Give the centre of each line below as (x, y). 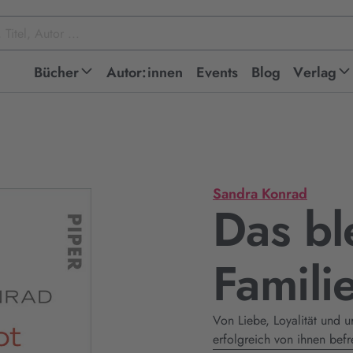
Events (217, 72)
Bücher (56, 72)
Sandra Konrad (260, 194)
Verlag (315, 72)
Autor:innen (145, 72)
